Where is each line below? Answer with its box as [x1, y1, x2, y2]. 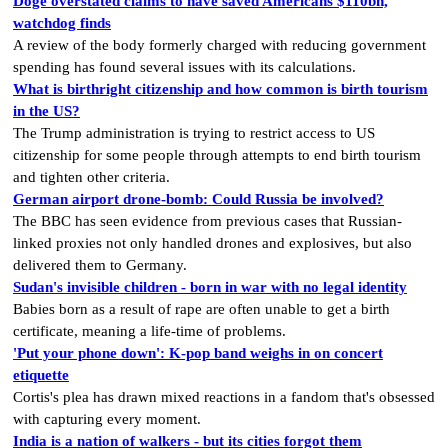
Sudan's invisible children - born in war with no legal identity [13, 278, 407, 295]
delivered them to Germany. [13, 256, 187, 273]
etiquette [13, 366, 69, 383]
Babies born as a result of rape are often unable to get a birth [13, 300, 390, 317]
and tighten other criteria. [13, 168, 170, 185]
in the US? [13, 102, 80, 119]
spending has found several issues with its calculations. [13, 58, 356, 75]
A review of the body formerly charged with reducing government [13, 36, 426, 53]
